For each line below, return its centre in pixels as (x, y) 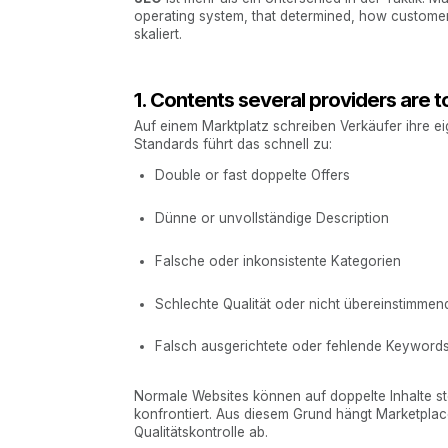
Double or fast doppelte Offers (252, 175)
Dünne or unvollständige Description (271, 218)
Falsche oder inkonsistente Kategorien (277, 260)
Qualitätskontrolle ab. (201, 431)
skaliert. (158, 34)
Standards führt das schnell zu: (233, 143)
